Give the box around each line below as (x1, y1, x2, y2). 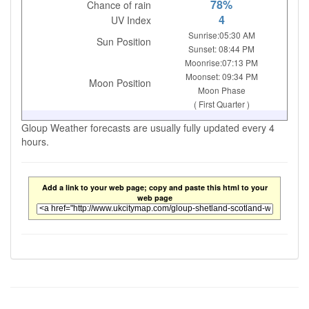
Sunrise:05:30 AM (188, 29, 255, 41)
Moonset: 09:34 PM (185, 70, 258, 82)
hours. (21, 134, 49, 148)
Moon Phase (197, 84, 246, 96)
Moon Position (89, 76, 152, 90)
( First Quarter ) (193, 98, 250, 110)
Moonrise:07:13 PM (185, 57, 259, 68)
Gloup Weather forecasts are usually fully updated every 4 (21, 121, 275, 134)
